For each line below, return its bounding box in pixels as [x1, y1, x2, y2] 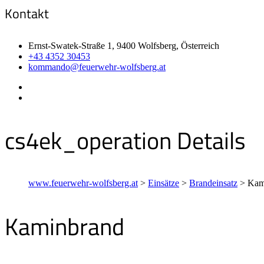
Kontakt [5, 3, 49, 24]
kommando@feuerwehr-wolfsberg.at [28, 62, 166, 72]
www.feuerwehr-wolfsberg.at [28, 178, 138, 189]
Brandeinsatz [189, 178, 237, 189]
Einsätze [148, 178, 179, 189]
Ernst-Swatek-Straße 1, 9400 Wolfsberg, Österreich [28, 41, 219, 51]
